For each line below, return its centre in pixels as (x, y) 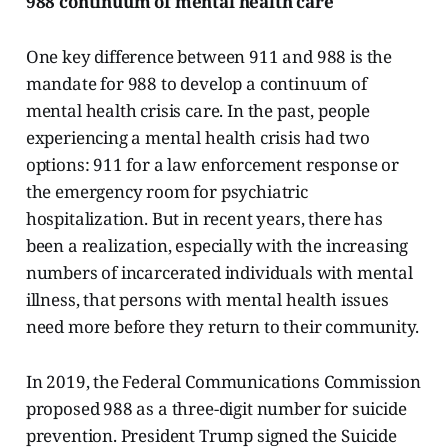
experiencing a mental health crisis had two (197, 138)
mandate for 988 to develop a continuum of (196, 84)
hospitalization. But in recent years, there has (204, 219)
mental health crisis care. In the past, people (197, 111)
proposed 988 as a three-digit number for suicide (216, 409)
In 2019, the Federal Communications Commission (223, 382)
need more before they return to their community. (222, 327)
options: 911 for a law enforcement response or (212, 165)
